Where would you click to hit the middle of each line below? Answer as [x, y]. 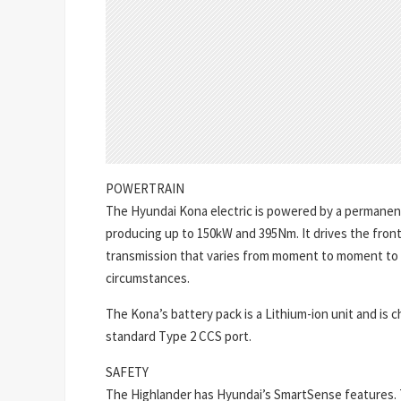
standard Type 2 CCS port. [179, 336]
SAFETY [127, 371]
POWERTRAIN [145, 188]
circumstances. [148, 277]
